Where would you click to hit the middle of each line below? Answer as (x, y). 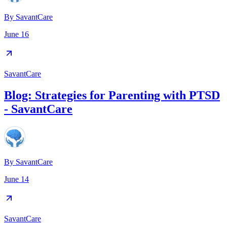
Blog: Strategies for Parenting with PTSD (112, 95)
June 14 (16, 179)
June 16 (16, 34)
